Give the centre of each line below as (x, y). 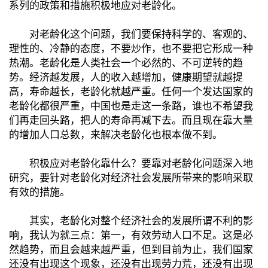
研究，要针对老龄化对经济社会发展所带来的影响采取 (131, 178)
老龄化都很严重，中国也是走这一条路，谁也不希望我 (131, 106)
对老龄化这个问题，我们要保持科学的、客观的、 (131, 34)
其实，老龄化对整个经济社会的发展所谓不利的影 (131, 221)
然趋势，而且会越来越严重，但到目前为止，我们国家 (131, 249)
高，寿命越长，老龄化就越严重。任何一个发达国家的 (131, 92)
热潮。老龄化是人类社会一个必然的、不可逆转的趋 (126, 63)
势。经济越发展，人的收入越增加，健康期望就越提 (126, 77)
